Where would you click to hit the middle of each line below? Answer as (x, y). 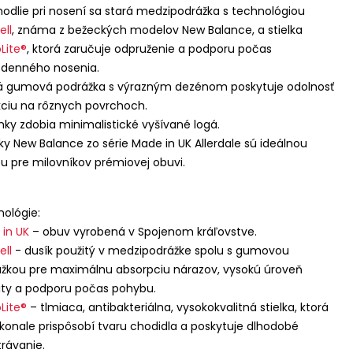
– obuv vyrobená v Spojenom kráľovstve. (143, 232)
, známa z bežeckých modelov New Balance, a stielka (157, 30)
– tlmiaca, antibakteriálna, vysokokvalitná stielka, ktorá (177, 307)
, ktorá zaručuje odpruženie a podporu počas (149, 49)
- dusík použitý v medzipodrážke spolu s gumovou (152, 251)
